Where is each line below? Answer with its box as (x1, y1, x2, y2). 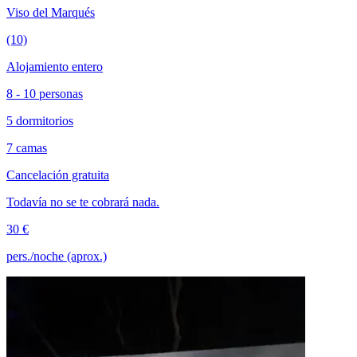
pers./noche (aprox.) (6, 249, 107, 264)
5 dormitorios (6, 114, 73, 128)
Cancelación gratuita (6, 168, 109, 182)
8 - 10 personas (6, 87, 83, 101)
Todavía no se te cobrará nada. (6, 195, 159, 210)
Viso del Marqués (6, 6, 95, 20)
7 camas (6, 141, 47, 155)
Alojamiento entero (6, 60, 103, 74)
